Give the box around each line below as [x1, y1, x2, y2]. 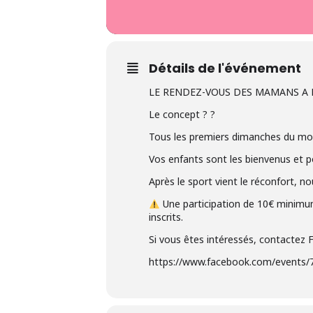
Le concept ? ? [149, 108, 215, 122]
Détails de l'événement [149, 59, 301, 78]
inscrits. [149, 210, 183, 224]
